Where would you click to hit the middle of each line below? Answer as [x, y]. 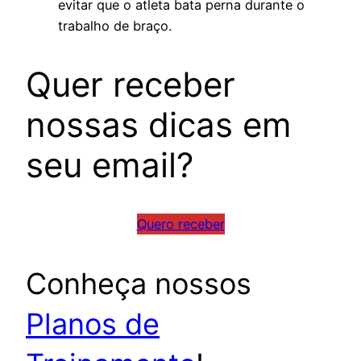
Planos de [93, 324]
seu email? [110, 164]
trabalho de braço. [115, 26]
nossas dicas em [159, 124]
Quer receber [131, 84]
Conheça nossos [139, 283]
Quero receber [180, 224]
